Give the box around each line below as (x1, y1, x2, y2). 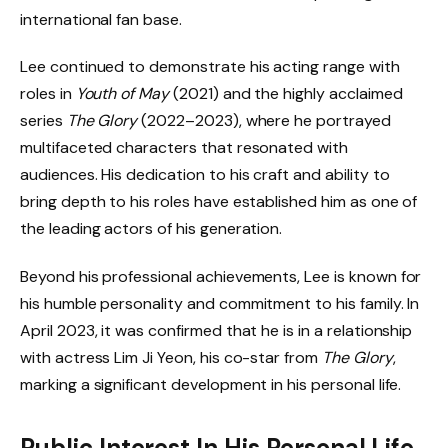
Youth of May (75, 83, 170, 105)
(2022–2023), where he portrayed (137, 110, 391, 132)
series (20, 110, 67, 132)
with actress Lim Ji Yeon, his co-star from (20, 347, 322, 369)
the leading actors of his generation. (20, 218, 283, 240)
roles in (20, 83, 76, 105)
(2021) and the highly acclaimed (169, 83, 403, 105)
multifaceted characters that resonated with (20, 137, 348, 159)
